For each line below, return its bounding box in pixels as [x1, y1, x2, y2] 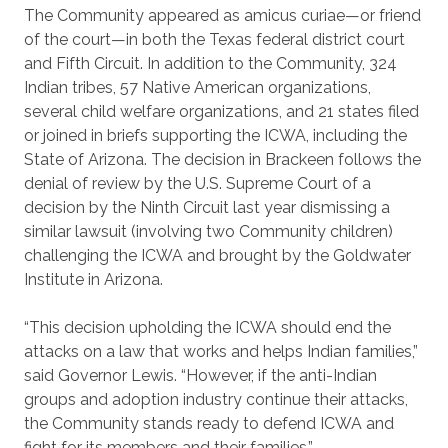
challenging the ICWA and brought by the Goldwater [24, 246, 411, 265]
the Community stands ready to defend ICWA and [24, 414, 394, 433]
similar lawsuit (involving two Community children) [24, 222, 393, 241]
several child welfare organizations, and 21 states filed [24, 102, 419, 121]
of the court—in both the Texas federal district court [24, 30, 405, 49]
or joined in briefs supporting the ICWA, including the [24, 126, 407, 145]
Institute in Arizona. [24, 270, 163, 289]
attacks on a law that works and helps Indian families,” [24, 342, 418, 361]
